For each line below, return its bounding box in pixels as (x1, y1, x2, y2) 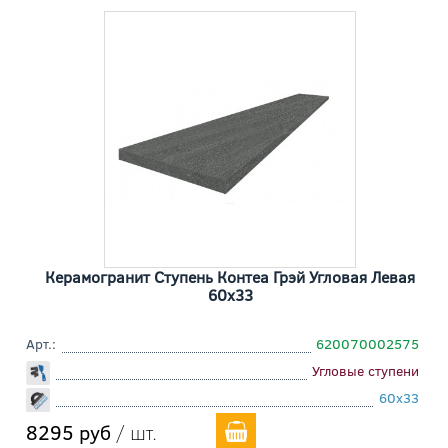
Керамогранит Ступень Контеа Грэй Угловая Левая (45, 265, 415, 287)
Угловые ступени (312, 360, 419, 380)
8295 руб (26, 417, 111, 445)
